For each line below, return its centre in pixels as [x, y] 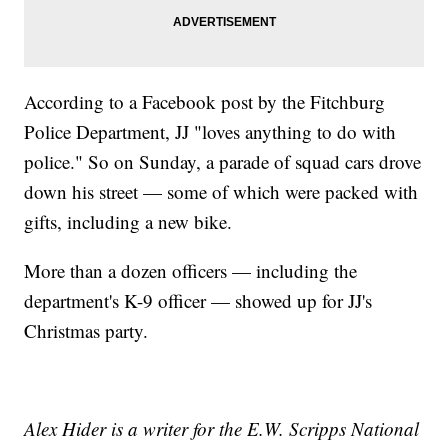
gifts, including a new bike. [128, 222]
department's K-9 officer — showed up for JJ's [198, 301]
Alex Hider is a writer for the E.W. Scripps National [222, 429]
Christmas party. [86, 331]
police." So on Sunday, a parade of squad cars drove [223, 162]
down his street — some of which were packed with [221, 192]
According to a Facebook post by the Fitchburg [205, 102]
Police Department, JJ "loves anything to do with [210, 132]
